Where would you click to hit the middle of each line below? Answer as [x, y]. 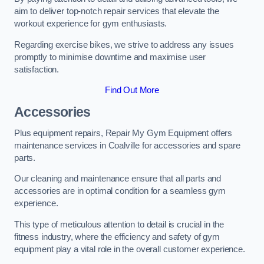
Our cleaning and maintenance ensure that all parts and [118, 179]
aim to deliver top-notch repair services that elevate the [117, 11]
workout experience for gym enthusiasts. [91, 24]
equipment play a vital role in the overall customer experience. [130, 249]
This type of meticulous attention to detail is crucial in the [119, 224]
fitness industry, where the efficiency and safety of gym [117, 237]
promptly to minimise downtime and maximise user [110, 57]
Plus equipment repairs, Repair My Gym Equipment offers [123, 133]
